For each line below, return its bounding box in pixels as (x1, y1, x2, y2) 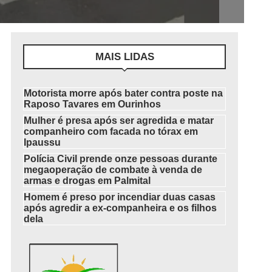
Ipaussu (24, 137, 61, 148)
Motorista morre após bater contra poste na (24, 88, 223, 98)
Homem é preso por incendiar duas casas (24, 192, 216, 202)
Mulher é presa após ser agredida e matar (24, 115, 214, 126)
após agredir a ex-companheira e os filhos (24, 203, 217, 213)
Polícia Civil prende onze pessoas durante (24, 154, 218, 164)
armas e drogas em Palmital (24, 175, 151, 186)
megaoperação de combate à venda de (24, 165, 203, 175)
